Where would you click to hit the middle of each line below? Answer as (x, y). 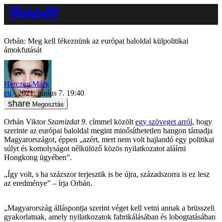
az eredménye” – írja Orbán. (48, 183)
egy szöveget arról (164, 121)
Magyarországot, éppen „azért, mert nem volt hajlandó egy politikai (109, 139)
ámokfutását (23, 50)
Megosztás (48, 104)
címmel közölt (111, 121)
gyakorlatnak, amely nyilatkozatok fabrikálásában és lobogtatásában (110, 217)
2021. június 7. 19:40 (51, 93)
